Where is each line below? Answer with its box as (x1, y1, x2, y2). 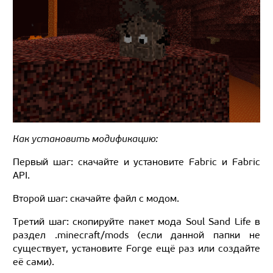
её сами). (13, 256, 54, 268)
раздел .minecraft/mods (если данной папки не (13, 229, 260, 241)
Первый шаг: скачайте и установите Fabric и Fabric (13, 156, 260, 168)
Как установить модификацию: (13, 133, 158, 144)
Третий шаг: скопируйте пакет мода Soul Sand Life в (13, 216, 260, 227)
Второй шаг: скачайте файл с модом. (13, 193, 179, 204)
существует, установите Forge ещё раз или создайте (13, 243, 260, 254)
